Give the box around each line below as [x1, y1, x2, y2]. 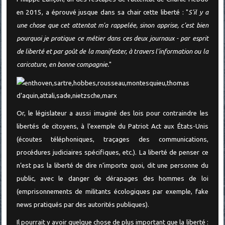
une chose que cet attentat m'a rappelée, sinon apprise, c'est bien [16, 22, 208, 30]
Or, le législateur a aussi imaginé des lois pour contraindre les [16, 109, 208, 118]
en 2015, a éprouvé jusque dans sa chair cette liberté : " [16, 9, 189, 17]
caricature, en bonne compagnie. [16, 61, 109, 69]
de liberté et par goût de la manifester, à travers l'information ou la [16, 48, 208, 56]
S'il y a [188, 9, 208, 17]
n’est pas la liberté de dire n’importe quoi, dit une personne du [16, 162, 208, 170]
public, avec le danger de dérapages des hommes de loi [16, 175, 208, 183]
